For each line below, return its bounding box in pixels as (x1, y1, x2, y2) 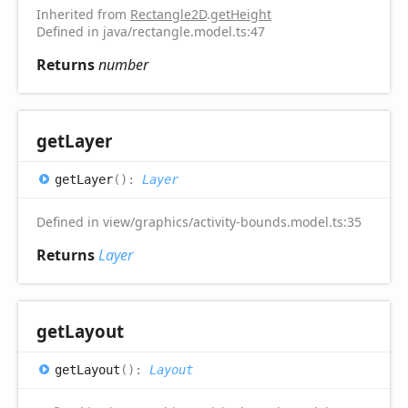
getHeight (210, 5, 271, 23)
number (98, 54, 148, 75)
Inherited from (36, 5, 130, 23)
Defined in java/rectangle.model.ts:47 (36, 22, 265, 40)
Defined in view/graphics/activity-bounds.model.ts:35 (36, 212, 362, 230)
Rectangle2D (130, 5, 207, 23)
